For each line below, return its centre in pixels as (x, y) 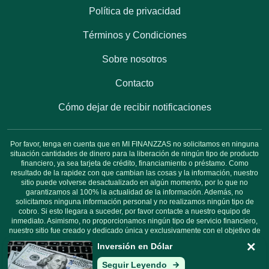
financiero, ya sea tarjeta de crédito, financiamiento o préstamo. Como (134, 163)
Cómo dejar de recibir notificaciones (134, 107)
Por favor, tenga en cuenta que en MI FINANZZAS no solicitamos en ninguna (134, 144)
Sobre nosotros (134, 59)
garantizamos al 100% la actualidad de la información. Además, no (134, 192)
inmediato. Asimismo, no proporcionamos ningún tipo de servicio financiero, (134, 221)
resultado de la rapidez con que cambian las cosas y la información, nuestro (134, 173)
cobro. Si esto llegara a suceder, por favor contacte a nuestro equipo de (134, 211)
